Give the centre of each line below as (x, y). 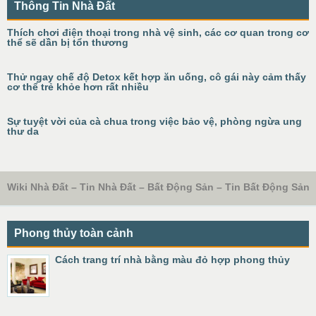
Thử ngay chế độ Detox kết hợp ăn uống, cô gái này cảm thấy (157, 77)
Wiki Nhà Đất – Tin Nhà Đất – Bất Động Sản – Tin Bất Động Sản (158, 187)
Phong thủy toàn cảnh (74, 233)
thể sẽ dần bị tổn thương (68, 42)
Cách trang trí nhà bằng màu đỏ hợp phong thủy (172, 260)
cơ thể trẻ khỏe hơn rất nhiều (78, 87)
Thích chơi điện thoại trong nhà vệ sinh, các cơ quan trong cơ (158, 32)
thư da (23, 131)
